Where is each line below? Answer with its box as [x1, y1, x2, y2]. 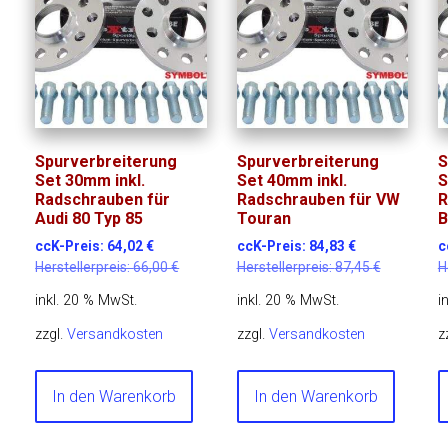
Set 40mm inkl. [236, 170, 347, 190]
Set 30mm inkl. [35, 170, 146, 190]
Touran [236, 208, 291, 228]
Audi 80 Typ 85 [35, 208, 144, 228]
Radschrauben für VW [236, 189, 400, 209]
